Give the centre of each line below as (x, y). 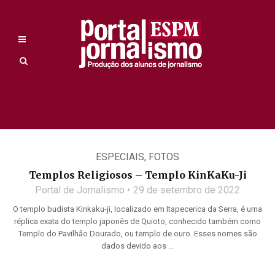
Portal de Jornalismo (80, 190)
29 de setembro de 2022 (187, 190)
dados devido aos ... (137, 246)
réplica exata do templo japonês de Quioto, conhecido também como (137, 221)
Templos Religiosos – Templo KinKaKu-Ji (137, 175)
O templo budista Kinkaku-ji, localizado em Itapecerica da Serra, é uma (137, 209)
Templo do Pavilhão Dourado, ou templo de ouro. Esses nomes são (137, 234)
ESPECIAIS (120, 157)
